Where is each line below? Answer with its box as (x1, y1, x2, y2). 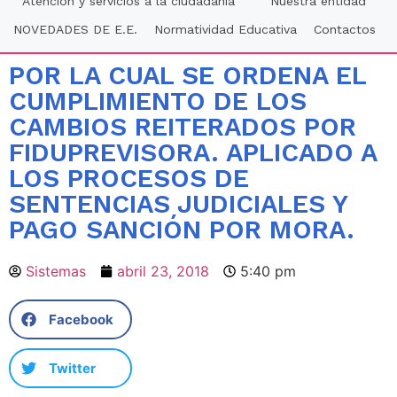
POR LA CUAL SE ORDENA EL (9, 60, 366, 91)
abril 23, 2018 (117, 262, 209, 281)
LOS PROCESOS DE (9, 163, 249, 194)
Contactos (313, 22, 376, 37)
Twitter (49, 359, 96, 377)
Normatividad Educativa (153, 22, 297, 37)
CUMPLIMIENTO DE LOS (9, 86, 307, 117)
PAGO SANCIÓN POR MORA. (9, 214, 354, 245)
